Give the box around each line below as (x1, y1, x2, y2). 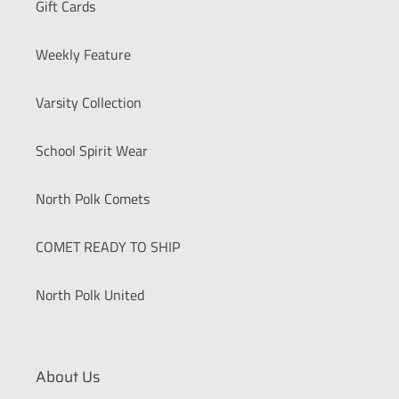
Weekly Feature (36, 43, 131, 65)
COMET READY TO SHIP (36, 235, 180, 257)
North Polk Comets (36, 187, 150, 209)
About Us (36, 364, 100, 388)
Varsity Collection (36, 91, 142, 113)
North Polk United (36, 283, 144, 305)
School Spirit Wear (36, 139, 148, 161)
